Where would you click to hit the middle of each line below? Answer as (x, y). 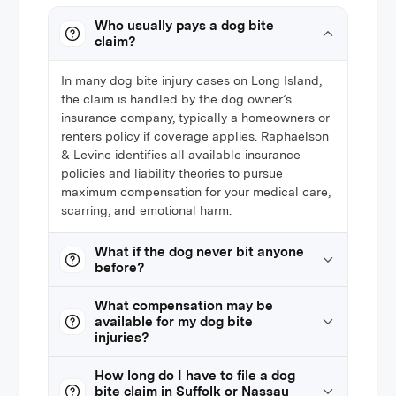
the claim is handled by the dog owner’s (177, 99)
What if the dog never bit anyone (200, 252)
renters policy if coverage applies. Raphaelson (195, 136)
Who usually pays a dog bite (185, 26)
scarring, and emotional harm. (147, 210)
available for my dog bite (174, 322)
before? (120, 268)
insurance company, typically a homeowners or (196, 118)
